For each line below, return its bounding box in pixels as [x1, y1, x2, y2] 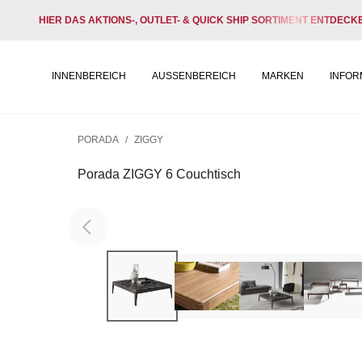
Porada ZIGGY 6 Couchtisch [78, 167, 241, 181]
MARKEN [262, 70, 304, 82]
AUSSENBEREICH [152, 70, 236, 82]
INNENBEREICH [52, 70, 126, 82]
